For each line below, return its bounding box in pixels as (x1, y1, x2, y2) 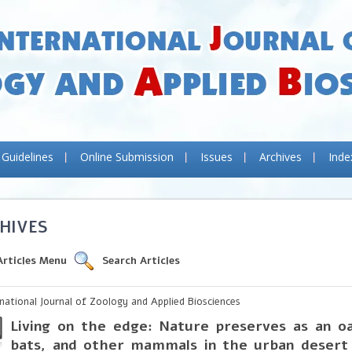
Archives (259, 149, 302, 164)
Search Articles (102, 253, 181, 268)
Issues (200, 149, 233, 164)
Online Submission (80, 149, 174, 164)
